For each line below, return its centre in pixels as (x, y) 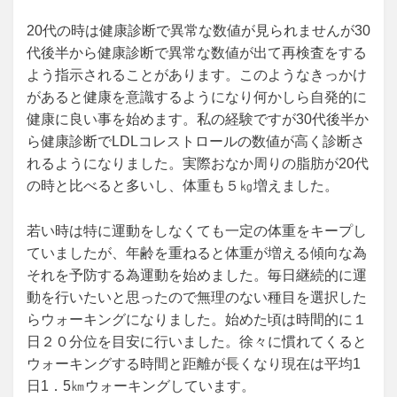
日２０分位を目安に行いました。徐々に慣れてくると (197, 342)
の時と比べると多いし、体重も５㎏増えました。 (183, 186)
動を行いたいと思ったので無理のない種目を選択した (197, 297)
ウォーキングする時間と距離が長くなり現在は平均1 (194, 364)
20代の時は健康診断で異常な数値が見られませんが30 (198, 31)
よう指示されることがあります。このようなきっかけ (197, 75)
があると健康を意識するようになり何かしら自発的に (197, 97)
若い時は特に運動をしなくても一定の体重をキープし (197, 231)
